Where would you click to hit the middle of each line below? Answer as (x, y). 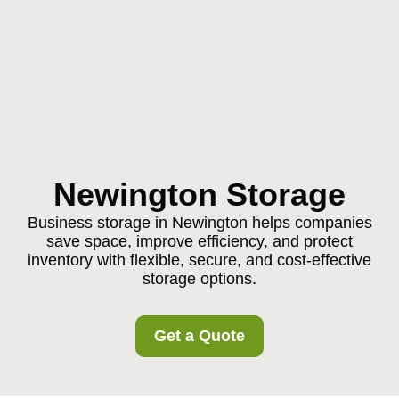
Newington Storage (199, 195)
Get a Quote (199, 336)
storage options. (199, 279)
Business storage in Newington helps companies (199, 223)
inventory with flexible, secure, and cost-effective (199, 260)
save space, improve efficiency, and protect (199, 241)
